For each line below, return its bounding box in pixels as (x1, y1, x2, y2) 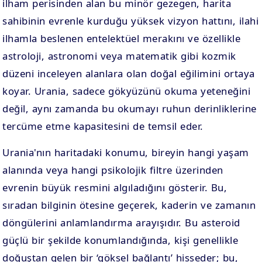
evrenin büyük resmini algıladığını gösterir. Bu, (2, 181, 227, 194)
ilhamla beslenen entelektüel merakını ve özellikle (2, 32, 241, 45)
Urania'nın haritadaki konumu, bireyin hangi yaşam (2, 146, 249, 159)
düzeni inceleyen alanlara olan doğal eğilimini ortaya (2, 67, 255, 80)
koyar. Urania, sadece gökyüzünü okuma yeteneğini (2, 84, 251, 98)
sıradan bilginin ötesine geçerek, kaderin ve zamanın (2, 198, 256, 212)
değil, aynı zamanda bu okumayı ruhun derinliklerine (2, 102, 257, 115)
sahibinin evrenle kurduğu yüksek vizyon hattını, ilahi (2, 14, 259, 27)
